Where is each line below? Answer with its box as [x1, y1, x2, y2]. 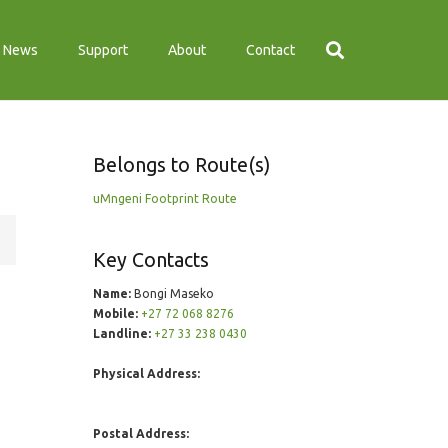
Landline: [92, 327, 151, 340]
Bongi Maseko [130, 287, 214, 300]
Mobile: [92, 307, 138, 320]
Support [78, 42, 129, 58]
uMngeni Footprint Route [92, 192, 237, 205]
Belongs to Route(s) [92, 154, 270, 176]
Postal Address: [92, 427, 189, 440]
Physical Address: [92, 367, 200, 380]
